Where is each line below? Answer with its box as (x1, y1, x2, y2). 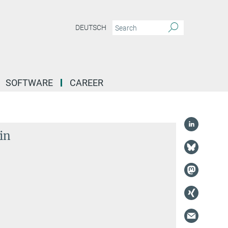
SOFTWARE (6, 77, 53, 88)
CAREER (70, 77, 103, 88)
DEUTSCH (75, 23, 106, 32)
